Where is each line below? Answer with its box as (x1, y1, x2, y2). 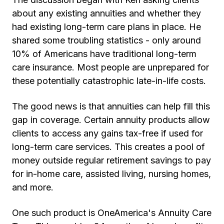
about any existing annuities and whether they (12, 8, 201, 19)
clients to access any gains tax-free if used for (12, 128, 203, 139)
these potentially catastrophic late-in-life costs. (12, 75, 206, 86)
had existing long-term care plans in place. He (12, 21, 201, 32)
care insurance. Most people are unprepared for (12, 62, 209, 73)
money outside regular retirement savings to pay (12, 155, 211, 166)
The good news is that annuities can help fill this (12, 101, 210, 112)
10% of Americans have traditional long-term (12, 48, 196, 59)
